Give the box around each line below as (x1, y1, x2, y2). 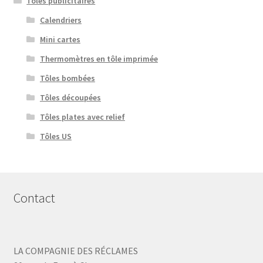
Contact (13, 190, 55, 207)
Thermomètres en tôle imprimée (39, 53, 158, 64)
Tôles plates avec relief (39, 111, 125, 122)
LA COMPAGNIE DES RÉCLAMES (13, 244, 138, 257)
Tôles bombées (39, 72, 95, 83)
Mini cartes (39, 33, 80, 45)
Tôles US (39, 130, 72, 141)
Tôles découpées (39, 92, 101, 103)
